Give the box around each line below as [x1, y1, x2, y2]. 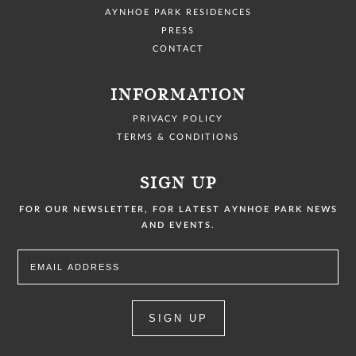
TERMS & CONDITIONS [117, 133, 239, 142]
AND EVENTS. [141, 221, 215, 230]
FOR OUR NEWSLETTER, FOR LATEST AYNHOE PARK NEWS [18, 205, 338, 215]
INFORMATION [110, 86, 246, 106]
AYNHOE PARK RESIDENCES [104, 8, 252, 17]
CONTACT [152, 44, 204, 54]
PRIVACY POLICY [133, 114, 223, 124]
